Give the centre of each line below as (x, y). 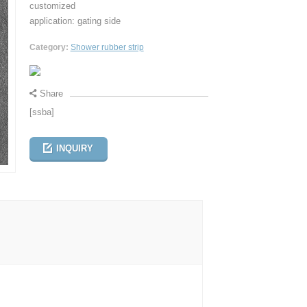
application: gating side (75, 21)
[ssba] (41, 112)
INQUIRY (75, 148)
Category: (49, 47)
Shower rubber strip (107, 47)
